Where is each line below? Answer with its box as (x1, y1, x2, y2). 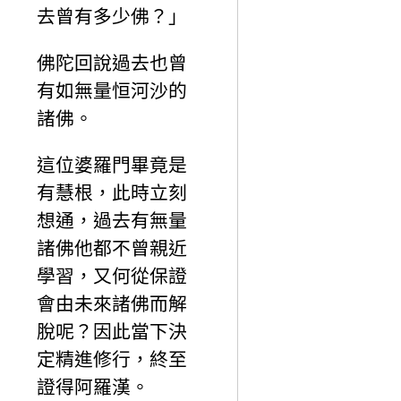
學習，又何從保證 (37, 265, 187, 286)
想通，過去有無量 (37, 209, 187, 231)
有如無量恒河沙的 (37, 80, 187, 101)
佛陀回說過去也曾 (37, 52, 187, 73)
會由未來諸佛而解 (37, 293, 187, 314)
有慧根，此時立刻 (37, 182, 187, 203)
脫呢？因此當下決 (37, 320, 187, 342)
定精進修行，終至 (37, 348, 187, 370)
